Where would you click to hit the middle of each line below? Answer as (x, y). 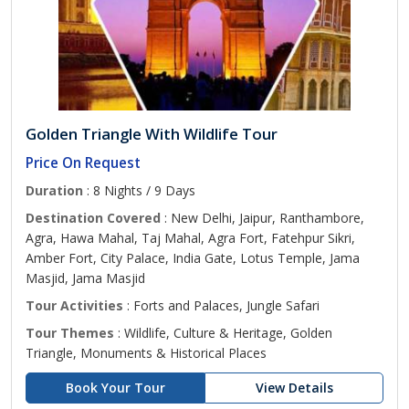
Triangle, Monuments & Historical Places (146, 353)
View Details (294, 388)
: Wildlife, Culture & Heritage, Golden (223, 333)
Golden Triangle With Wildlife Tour (152, 134)
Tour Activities (74, 305)
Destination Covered (93, 218)
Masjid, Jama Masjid (85, 278)
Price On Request (83, 163)
